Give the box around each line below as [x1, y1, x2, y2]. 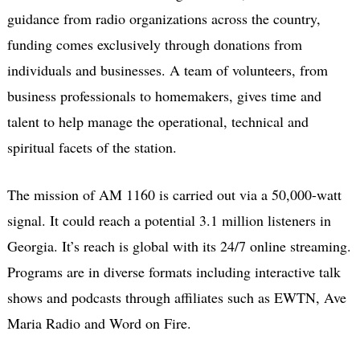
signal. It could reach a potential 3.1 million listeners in [6, 211, 331, 231]
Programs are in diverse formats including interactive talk [6, 262, 341, 282]
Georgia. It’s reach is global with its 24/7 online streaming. [6, 236, 351, 256]
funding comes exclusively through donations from [6, 35, 302, 55]
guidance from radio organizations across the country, [6, 9, 321, 29]
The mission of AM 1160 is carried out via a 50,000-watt [6, 185, 342, 205]
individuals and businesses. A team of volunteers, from [6, 60, 328, 80]
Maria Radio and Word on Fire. [6, 313, 191, 333]
